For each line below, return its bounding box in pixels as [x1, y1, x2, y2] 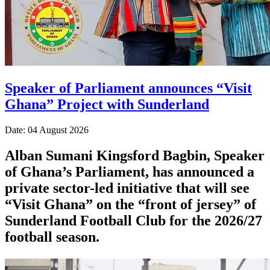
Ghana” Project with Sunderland [5, 96, 209, 112]
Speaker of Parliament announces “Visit [5, 80, 252, 96]
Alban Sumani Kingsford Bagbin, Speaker [5, 147, 265, 163]
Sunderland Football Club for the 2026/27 [5, 212, 262, 228]
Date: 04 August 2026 [5, 124, 89, 135]
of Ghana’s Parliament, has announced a [5, 163, 254, 180]
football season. [5, 228, 99, 245]
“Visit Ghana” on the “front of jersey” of [5, 196, 256, 212]
